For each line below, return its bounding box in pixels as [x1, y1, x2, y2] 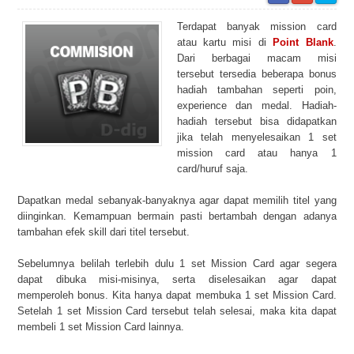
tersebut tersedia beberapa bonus [176, 68, 337, 80]
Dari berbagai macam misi [176, 52, 337, 64]
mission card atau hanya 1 [176, 147, 337, 159]
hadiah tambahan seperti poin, [176, 84, 337, 96]
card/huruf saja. [176, 163, 248, 175]
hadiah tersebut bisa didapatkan [176, 115, 337, 127]
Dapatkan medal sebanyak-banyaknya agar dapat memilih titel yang [17, 194, 337, 206]
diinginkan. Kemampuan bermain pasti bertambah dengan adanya [17, 210, 337, 222]
